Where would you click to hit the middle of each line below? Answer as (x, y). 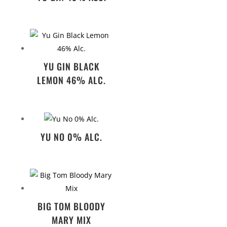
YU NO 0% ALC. (72, 137)
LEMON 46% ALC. (72, 80)
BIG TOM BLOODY (72, 206)
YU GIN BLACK (71, 67)
